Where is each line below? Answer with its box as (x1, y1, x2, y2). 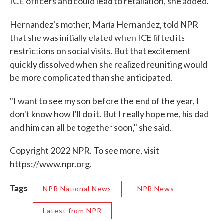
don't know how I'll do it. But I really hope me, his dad (10, 109, 209, 119)
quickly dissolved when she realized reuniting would (10, 59, 207, 70)
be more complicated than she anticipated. (10, 72, 172, 83)
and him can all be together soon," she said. (10, 122, 171, 133)
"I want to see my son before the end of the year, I (10, 95, 199, 106)
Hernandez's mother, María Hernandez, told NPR (10, 19, 198, 30)
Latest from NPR (43, 206, 102, 215)
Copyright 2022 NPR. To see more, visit (10, 145, 159, 156)
